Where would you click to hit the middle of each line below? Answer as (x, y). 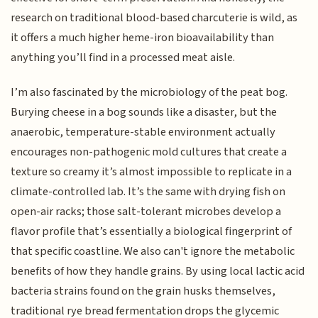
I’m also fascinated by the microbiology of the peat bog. (149, 92)
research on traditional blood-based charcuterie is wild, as (154, 18)
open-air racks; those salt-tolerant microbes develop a (146, 211)
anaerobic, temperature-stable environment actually (143, 132)
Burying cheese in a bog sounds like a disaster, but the (144, 112)
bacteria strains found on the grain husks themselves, (143, 291)
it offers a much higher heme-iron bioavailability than (143, 38)
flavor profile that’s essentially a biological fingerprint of (152, 231)
